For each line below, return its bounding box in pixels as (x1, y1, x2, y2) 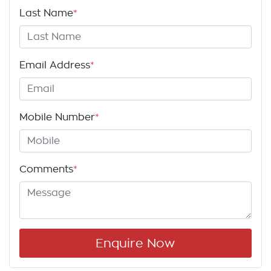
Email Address (19, 60, 90, 71)
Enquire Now (96, 237, 175, 250)
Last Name (19, 8, 73, 19)
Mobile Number (19, 113, 95, 123)
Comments (19, 165, 73, 175)
